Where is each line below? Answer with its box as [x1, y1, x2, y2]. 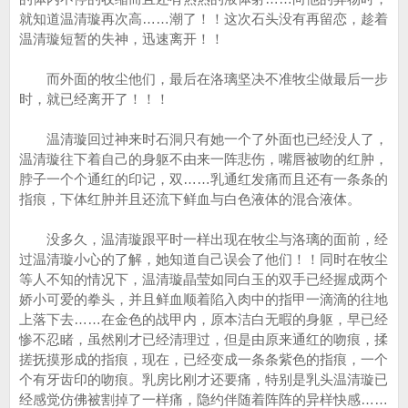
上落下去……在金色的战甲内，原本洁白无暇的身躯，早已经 [19, 311, 388, 327]
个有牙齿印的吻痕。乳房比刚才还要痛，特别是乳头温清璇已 [19, 372, 388, 387]
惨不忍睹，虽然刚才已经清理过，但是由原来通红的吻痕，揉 [19, 331, 388, 347]
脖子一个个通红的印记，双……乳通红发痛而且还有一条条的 [19, 171, 388, 187]
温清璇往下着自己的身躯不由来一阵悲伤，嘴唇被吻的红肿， [19, 151, 388, 167]
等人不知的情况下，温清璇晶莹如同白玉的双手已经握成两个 [19, 271, 388, 287]
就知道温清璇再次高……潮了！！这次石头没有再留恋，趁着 [19, 11, 388, 26]
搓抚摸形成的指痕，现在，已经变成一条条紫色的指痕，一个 [19, 352, 388, 367]
